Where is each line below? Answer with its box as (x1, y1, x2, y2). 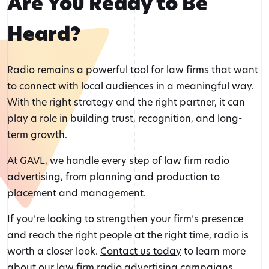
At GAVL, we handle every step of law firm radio (7, 154, 229, 167)
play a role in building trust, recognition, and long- (7, 112, 243, 125)
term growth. (7, 128, 67, 141)
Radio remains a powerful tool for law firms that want (7, 63, 258, 76)
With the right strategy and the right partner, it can (7, 95, 245, 109)
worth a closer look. (7, 244, 100, 258)
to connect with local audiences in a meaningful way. (7, 79, 254, 92)
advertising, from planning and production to (7, 170, 220, 183)
